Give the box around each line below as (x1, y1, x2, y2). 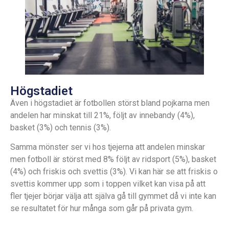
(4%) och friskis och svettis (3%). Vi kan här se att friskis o (10, 167, 218, 177)
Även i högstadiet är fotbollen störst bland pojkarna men (10, 98, 210, 108)
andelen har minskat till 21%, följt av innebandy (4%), (10, 110, 195, 120)
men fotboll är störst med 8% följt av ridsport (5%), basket (10, 154, 216, 165)
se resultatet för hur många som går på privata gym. (10, 203, 195, 214)
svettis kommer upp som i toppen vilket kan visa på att (10, 179, 205, 189)
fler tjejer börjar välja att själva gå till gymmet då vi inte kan (10, 191, 216, 201)
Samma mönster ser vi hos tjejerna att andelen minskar (10, 142, 205, 152)
